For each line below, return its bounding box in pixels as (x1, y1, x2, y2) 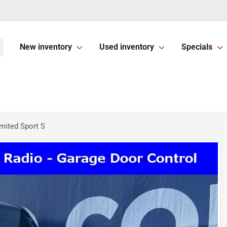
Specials (181, 42, 212, 52)
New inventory (20, 42, 72, 52)
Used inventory (99, 42, 154, 52)
